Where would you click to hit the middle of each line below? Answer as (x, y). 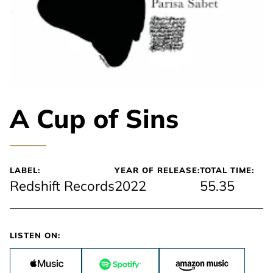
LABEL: (25, 170)
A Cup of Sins (94, 119)
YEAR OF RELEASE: (157, 170)
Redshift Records (62, 186)
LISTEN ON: (35, 235)
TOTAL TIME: (227, 170)
